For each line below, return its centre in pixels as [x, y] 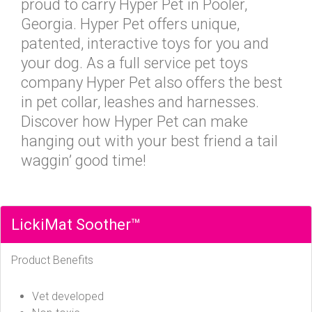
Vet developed [68, 296]
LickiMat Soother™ [76, 225]
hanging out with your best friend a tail [149, 141]
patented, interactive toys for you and [145, 44]
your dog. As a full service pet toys [134, 63]
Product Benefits [52, 260]
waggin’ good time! [84, 161]
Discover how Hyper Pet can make [134, 122]
